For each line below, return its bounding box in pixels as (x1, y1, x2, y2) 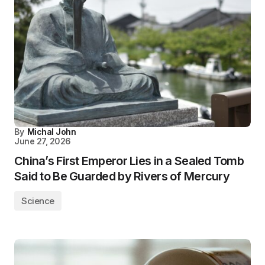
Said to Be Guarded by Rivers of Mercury (14, 169, 230, 183)
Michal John (27, 127, 76, 137)
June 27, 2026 (14, 136, 71, 146)
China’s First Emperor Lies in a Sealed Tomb (14, 154, 244, 168)
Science (21, 195, 54, 206)
